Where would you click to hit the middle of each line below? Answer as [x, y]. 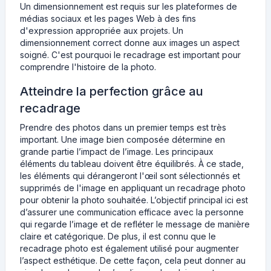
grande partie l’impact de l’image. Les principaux [117, 152]
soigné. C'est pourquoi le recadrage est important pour [130, 55]
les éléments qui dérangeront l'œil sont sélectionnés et [130, 176]
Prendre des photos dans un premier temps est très [123, 127]
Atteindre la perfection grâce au [112, 91]
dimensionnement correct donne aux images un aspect [130, 43]
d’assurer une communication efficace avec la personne [132, 212]
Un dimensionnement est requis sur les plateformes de [129, 6]
